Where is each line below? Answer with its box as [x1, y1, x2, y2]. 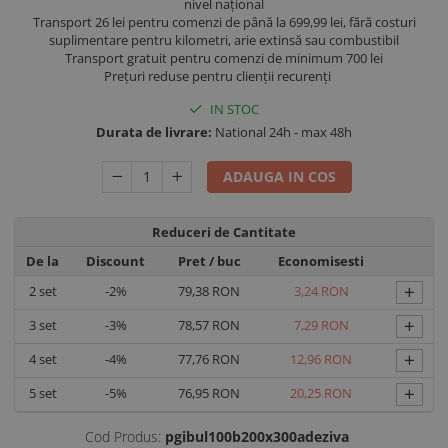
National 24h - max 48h [212, 123, 352, 141]
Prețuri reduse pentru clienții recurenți [104, 67, 334, 85]
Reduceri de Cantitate [152, 223, 296, 241]
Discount [86, 252, 145, 270]
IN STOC [207, 100, 259, 118]
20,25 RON [290, 384, 352, 402]
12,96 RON [290, 350, 352, 368]
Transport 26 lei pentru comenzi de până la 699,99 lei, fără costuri [32, 13, 416, 31]
